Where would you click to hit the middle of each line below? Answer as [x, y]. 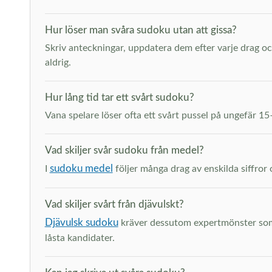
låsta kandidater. [80, 238]
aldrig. [58, 63]
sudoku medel [81, 168]
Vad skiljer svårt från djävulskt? [114, 204]
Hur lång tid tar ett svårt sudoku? [119, 97]
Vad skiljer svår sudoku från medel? [124, 150]
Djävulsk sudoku [81, 223]
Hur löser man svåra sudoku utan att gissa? [141, 30]
